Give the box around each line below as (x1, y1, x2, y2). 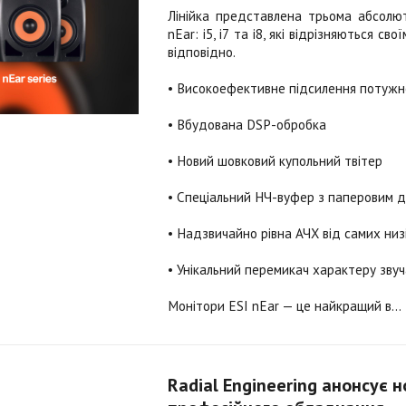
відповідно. (168, 43, 236, 61)
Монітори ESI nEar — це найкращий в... (168, 297, 401, 314)
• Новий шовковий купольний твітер (168, 152, 382, 169)
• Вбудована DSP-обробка (168, 116, 326, 133)
